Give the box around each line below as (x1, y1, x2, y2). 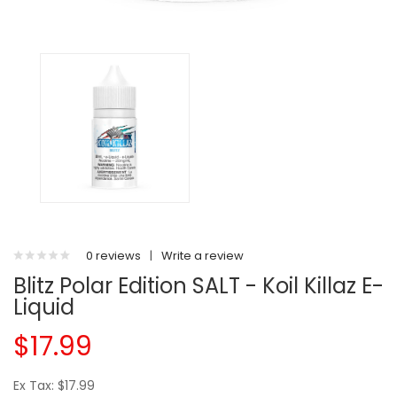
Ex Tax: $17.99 (13, 377, 95, 394)
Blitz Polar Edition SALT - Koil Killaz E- (13, 271, 384, 300)
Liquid (13, 292, 74, 322)
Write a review (161, 247, 244, 264)
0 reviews (86, 247, 141, 264)
